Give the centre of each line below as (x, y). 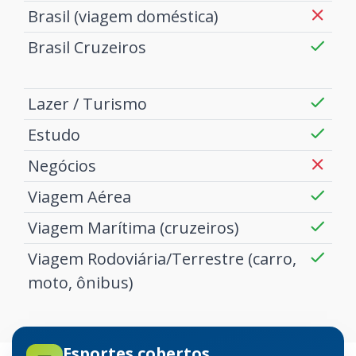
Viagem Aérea (79, 197)
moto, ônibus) (80, 283)
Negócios (62, 166)
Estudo (54, 135)
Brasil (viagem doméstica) (123, 17)
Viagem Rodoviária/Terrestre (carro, (162, 259)
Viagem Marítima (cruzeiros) (133, 228)
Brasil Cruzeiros (87, 48)
